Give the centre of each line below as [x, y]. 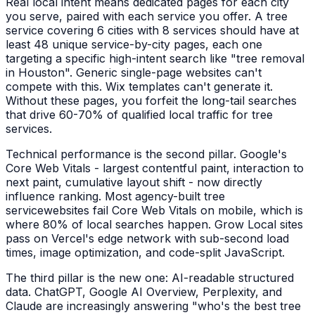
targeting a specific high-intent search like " [121, 59]
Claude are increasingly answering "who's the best [141, 306]
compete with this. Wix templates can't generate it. [139, 87]
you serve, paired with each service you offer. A [136, 17]
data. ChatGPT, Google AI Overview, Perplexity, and [144, 292]
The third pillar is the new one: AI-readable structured [150, 278]
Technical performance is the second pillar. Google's [146, 154]
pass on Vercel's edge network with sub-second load [147, 239]
